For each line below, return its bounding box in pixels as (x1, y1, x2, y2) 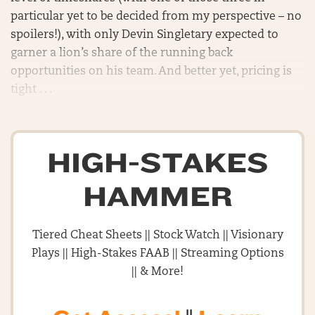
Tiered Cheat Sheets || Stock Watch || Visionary (32, 230, 283, 241)
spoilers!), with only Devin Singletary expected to (11, 30, 278, 41)
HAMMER (82, 181, 233, 213)
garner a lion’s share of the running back (11, 48, 233, 59)
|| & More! (131, 266, 184, 278)
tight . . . (11, 84, 52, 96)
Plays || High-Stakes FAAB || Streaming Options (31, 248, 284, 259)
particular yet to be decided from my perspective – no (11, 11, 302, 22)
